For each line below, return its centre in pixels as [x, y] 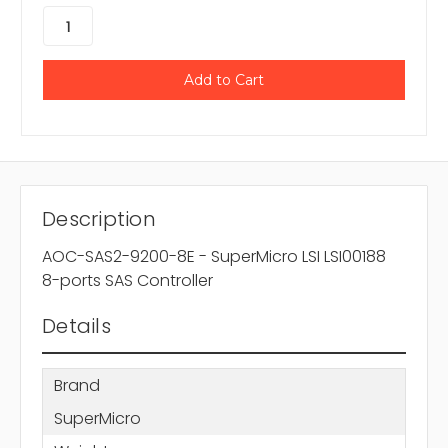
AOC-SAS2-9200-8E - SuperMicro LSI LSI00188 [214, 257]
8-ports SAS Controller [127, 281]
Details [76, 326]
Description [99, 219]
